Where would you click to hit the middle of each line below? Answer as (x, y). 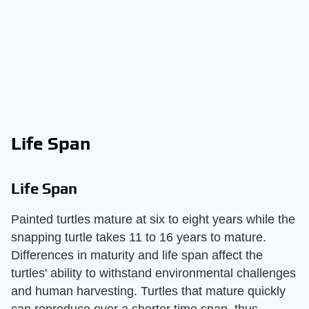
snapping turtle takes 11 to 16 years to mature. (139, 237)
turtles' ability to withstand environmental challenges (153, 273)
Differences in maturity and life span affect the (137, 255)
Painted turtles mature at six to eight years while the (153, 219)
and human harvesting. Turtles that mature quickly (148, 291)
